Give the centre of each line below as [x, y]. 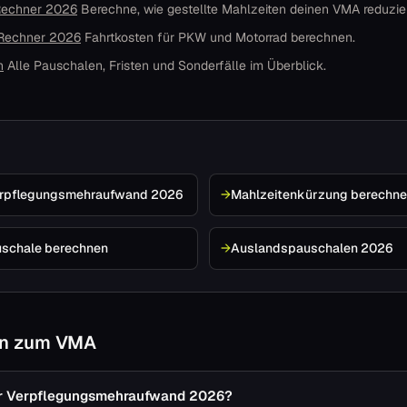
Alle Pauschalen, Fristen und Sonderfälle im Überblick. [167, 65]
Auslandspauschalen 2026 [312, 248]
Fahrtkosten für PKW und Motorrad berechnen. [220, 37]
